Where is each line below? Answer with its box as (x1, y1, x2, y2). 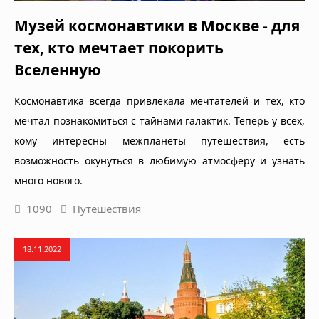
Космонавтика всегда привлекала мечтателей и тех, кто (14, 93, 305, 108)
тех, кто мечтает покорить (14, 37, 224, 58)
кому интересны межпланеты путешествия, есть (14, 133, 305, 147)
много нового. (14, 173, 83, 187)
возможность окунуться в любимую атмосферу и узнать (14, 153, 305, 167)
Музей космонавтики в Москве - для (14, 15, 300, 36)
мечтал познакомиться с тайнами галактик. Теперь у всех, (14, 113, 305, 127)
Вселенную (14, 59, 100, 80)
